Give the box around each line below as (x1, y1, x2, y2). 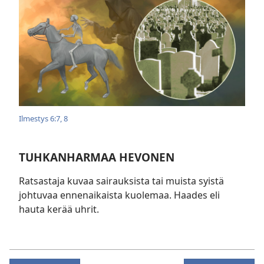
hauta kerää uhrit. (19, 202, 99, 216)
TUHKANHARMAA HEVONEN (19, 148, 174, 165)
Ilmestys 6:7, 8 (19, 113, 68, 124)
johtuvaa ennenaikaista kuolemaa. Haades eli (19, 188, 220, 202)
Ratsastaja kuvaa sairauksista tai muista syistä (19, 174, 224, 187)
